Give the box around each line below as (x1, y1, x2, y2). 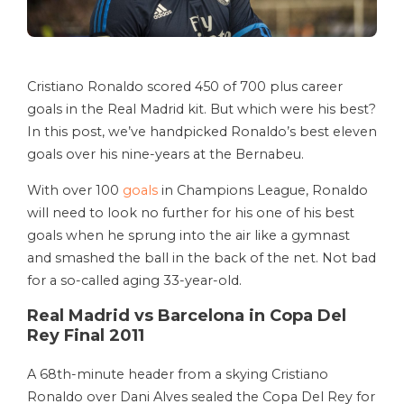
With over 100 (27, 182, 123, 199)
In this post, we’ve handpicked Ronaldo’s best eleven (27, 124, 377, 141)
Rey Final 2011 (27, 326, 144, 346)
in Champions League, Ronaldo (158, 182, 368, 199)
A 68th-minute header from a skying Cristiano (27, 366, 328, 383)
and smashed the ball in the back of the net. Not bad (27, 250, 376, 267)
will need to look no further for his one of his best (27, 205, 354, 222)
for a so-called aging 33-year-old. (27, 272, 242, 289)
